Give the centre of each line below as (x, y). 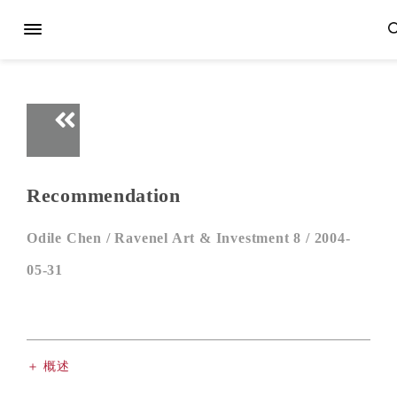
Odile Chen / (71, 238)
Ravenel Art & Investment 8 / (214, 238)
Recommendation (104, 195)
